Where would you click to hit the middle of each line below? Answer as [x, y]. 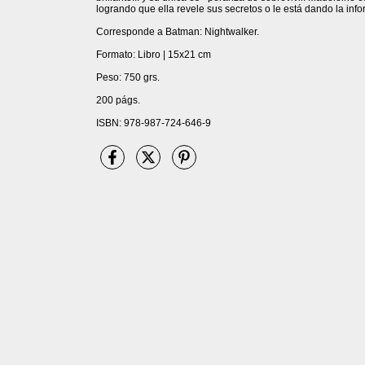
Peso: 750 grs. [128, 77]
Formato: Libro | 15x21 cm [154, 54]
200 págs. [118, 100]
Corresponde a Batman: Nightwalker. [178, 31]
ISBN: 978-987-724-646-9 [154, 123]
